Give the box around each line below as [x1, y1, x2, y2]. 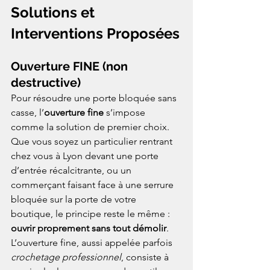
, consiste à [121, 251, 171, 263]
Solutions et [11, 4, 98, 22]
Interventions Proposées [11, 25, 180, 43]
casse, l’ [11, 107, 44, 119]
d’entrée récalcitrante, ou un [11, 165, 134, 177]
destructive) [11, 75, 81, 90]
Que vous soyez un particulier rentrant [11, 136, 175, 148]
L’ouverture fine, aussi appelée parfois [11, 237, 175, 249]
